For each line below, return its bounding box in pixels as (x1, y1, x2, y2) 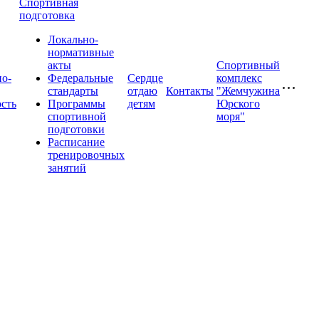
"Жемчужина (216, 85, 280, 97)
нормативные (48, 46, 114, 58)
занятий (48, 162, 86, 174)
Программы (48, 98, 105, 110)
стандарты (48, 85, 98, 97)
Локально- (48, 33, 98, 46)
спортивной (48, 110, 106, 122)
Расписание (48, 136, 105, 148)
